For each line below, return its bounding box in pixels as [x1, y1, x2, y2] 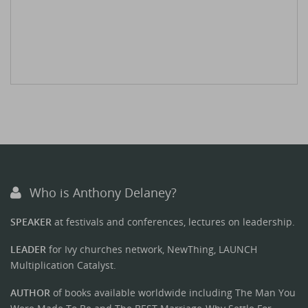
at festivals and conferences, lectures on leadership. [52, 215, 295, 229]
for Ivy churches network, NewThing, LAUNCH [46, 243, 257, 256]
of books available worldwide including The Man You [50, 285, 296, 299]
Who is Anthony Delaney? [30, 184, 177, 201]
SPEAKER [10, 215, 52, 229]
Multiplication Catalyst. [10, 258, 116, 272]
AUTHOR [10, 285, 50, 299]
